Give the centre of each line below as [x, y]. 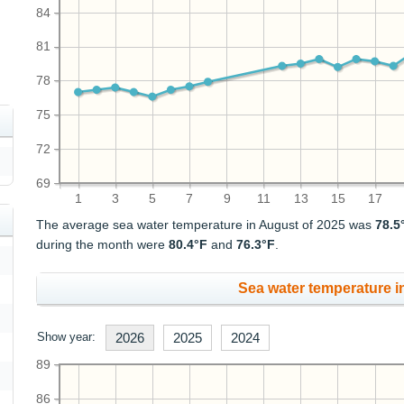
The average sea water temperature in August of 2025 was [206, 225]
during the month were [103, 245]
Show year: [67, 337]
